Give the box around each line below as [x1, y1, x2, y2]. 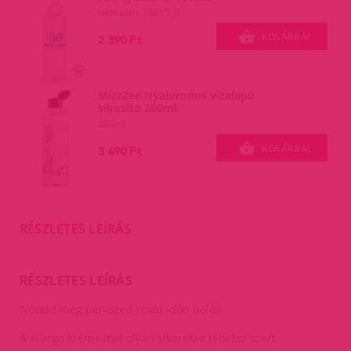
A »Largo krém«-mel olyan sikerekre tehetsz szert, [20, 331, 278, 346]
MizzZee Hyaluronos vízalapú [97, 88, 255, 103]
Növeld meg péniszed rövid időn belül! [20, 302, 226, 317]
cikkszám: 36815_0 [97, 5, 179, 19]
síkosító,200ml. [97, 100, 180, 116]
